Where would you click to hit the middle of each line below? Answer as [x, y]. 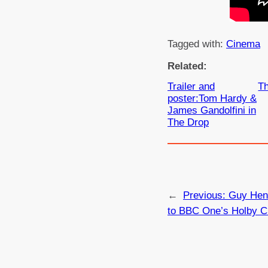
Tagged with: [197, 44]
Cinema [243, 44]
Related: [187, 66]
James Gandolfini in [212, 111]
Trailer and [191, 87]
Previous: [206, 195]
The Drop [188, 123]
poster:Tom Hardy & [212, 99]
